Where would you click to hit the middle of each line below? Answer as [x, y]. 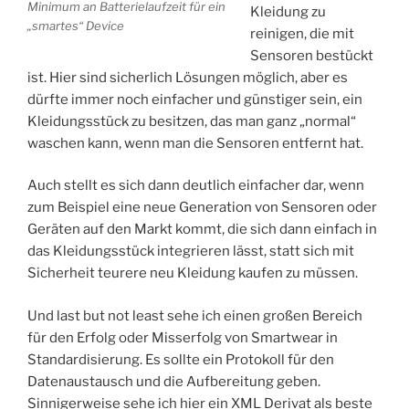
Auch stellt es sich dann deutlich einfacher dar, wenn [196, 186]
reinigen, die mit [302, 33]
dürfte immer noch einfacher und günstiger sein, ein [195, 99]
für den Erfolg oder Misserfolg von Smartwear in [183, 337]
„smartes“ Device [76, 26]
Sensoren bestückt [311, 55]
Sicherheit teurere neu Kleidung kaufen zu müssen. [193, 273]
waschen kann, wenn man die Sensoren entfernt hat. [195, 143]
